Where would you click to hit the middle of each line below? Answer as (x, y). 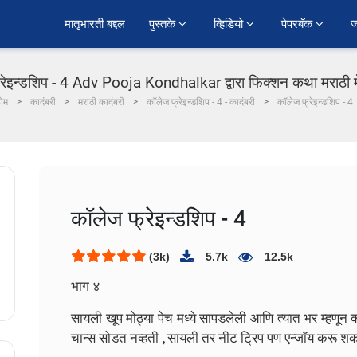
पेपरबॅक (298, 24)
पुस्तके (164, 24)
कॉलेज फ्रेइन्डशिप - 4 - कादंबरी (201, 102)
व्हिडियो (230, 24)
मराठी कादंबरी (101, 102)
